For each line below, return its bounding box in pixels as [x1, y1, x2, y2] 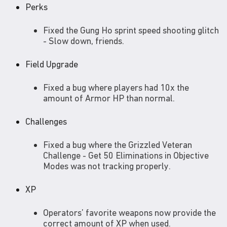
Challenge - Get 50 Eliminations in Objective [43, 149, 209, 161]
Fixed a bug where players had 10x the [43, 82, 189, 93]
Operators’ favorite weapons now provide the [43, 207, 216, 218]
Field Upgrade [25, 58, 78, 69]
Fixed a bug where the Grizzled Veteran [43, 139, 192, 150]
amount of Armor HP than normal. [43, 92, 175, 103]
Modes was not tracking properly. [43, 160, 171, 171]
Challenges [25, 116, 67, 127]
